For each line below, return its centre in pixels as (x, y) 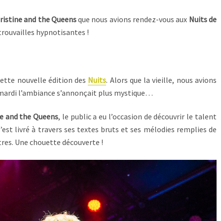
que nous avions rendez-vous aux (132, 19)
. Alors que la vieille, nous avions (162, 80)
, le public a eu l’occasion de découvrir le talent (138, 117)
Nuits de (203, 19)
